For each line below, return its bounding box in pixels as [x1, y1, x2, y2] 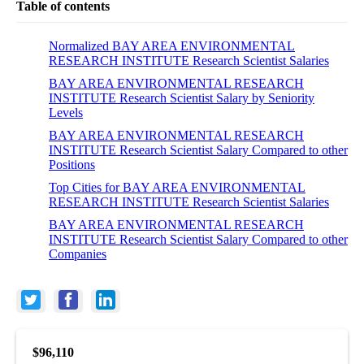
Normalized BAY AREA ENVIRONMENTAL [49, 38, 295, 53]
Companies [49, 246, 106, 261]
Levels [49, 105, 83, 119]
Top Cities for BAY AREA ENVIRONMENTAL [49, 180, 305, 194]
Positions [49, 157, 95, 171]
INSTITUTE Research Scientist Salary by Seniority [49, 90, 314, 105]
